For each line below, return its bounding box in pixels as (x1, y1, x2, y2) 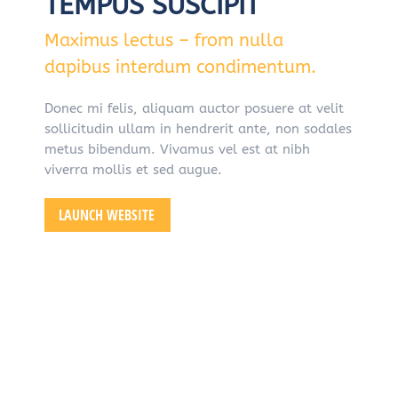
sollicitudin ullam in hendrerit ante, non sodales (44, 121, 352, 137)
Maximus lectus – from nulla (44, 30, 283, 51)
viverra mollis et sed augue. (44, 162, 222, 178)
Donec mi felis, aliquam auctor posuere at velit (44, 100, 344, 116)
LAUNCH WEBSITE (59, 205, 155, 225)
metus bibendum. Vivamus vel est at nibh (44, 141, 310, 157)
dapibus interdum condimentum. (44, 57, 316, 77)
